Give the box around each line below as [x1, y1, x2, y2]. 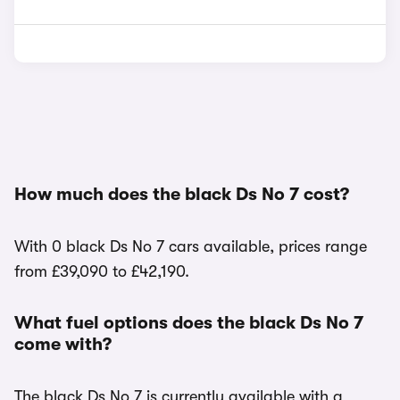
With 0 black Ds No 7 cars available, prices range [14, 237, 367, 255]
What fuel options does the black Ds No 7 [14, 312, 363, 333]
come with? [14, 334, 112, 354]
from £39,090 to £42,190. [14, 262, 189, 280]
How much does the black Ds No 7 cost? [14, 184, 349, 204]
